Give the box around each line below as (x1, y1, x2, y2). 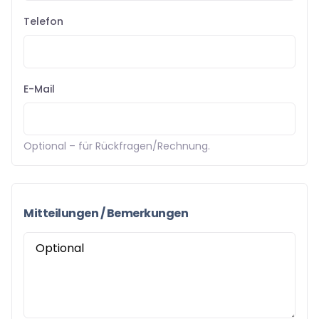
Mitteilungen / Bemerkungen (23, 204, 189, 221)
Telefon (23, 14, 63, 29)
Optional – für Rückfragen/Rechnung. (23, 138, 210, 153)
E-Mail (23, 81, 55, 96)
